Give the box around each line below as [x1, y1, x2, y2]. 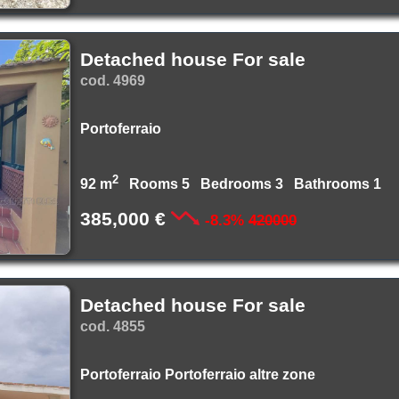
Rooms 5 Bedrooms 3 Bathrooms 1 [118, 176, 388, 192]
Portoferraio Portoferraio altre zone [80, 367, 315, 382]
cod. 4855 [80, 319, 145, 334]
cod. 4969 [80, 73, 145, 88]
